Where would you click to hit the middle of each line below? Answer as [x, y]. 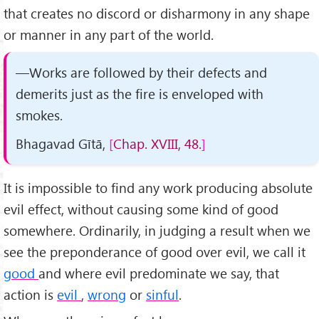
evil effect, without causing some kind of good [141, 209]
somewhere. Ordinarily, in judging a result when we [157, 231]
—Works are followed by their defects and [142, 73]
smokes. [40, 115]
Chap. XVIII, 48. [158, 143]
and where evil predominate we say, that [159, 273]
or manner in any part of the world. [109, 34]
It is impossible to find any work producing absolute [158, 188]
